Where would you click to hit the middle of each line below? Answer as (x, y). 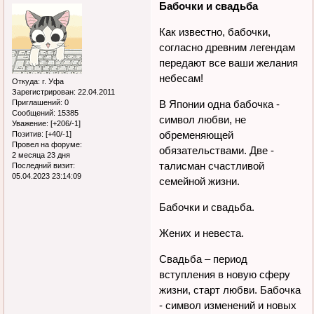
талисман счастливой (212, 166)
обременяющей (197, 135)
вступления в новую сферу (225, 275)
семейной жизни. (200, 182)
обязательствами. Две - (217, 151)
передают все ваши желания (229, 63)
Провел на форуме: (47, 145)
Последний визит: (43, 166)
